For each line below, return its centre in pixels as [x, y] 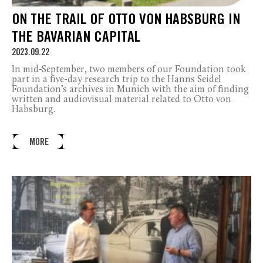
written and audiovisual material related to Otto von [122, 100]
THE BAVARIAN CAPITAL [76, 38]
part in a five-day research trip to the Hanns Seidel [117, 80]
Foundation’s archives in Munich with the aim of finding [130, 90]
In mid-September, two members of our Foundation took [129, 70]
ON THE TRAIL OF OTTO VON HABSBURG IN [126, 21]
